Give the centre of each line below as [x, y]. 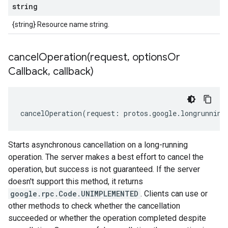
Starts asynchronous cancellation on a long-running [98, 145]
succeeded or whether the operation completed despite [107, 218]
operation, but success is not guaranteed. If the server [104, 169]
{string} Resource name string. [61, 24]
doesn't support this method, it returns [76, 181]
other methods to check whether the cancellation [94, 206]
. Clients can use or [174, 194]
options [149, 57]
